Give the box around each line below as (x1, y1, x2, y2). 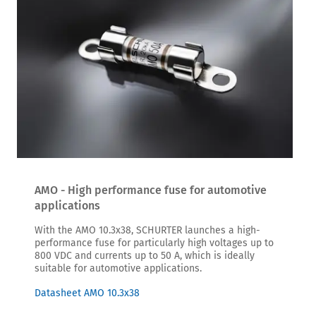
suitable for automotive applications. (35, 262, 202, 275)
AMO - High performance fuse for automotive (35, 183, 267, 197)
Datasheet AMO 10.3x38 (35, 287, 140, 300)
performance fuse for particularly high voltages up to (35, 237, 274, 250)
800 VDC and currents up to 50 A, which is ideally (35, 250, 255, 262)
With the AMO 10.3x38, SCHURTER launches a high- (35, 224, 260, 237)
